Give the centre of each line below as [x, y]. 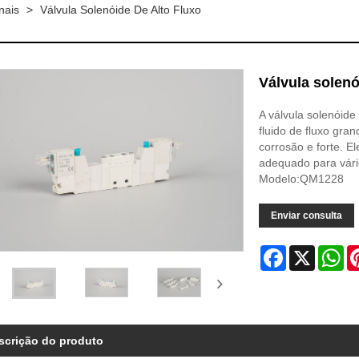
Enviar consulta [306, 216]
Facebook [311, 252]
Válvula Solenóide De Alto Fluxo [121, 10]
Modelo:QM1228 [301, 179]
